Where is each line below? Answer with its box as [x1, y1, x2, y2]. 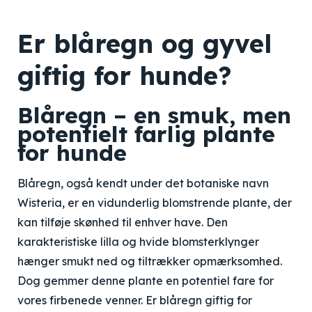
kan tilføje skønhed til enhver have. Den [17, 215, 228, 229]
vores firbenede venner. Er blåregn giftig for [17, 293, 252, 307]
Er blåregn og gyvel [17, 28, 272, 59]
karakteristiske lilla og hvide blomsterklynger [17, 235, 259, 249]
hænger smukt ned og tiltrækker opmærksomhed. [17, 254, 282, 268]
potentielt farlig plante [17, 120, 275, 148]
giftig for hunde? [17, 60, 231, 91]
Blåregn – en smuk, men [17, 101, 291, 129]
